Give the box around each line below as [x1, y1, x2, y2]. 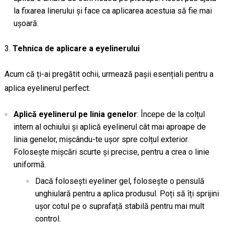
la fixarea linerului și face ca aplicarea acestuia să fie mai [13, 6, 212, 16]
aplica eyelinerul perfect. [4, 83, 90, 93]
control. [35, 214, 61, 224]
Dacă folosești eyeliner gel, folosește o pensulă [35, 176, 204, 186]
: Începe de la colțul [137, 109, 205, 120]
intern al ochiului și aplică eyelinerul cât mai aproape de [13, 122, 206, 132]
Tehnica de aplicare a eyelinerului [12, 44, 140, 54]
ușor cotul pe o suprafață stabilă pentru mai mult [35, 201, 204, 211]
